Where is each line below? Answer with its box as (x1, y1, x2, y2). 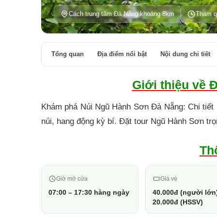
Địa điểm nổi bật (97, 50, 147, 58)
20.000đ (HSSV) (153, 199, 203, 206)
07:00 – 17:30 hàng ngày (48, 189, 129, 196)
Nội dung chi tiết (160, 50, 210, 58)
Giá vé (160, 176, 178, 182)
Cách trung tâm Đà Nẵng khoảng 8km (68, 11, 174, 17)
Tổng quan (51, 50, 84, 58)
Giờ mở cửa (56, 176, 88, 182)
